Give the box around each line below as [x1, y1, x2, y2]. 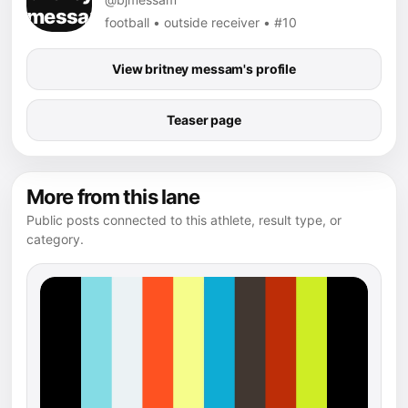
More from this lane [26, 184, 200, 209]
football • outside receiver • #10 [105, 14, 297, 30]
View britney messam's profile [112, 60, 296, 76]
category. [26, 230, 84, 247]
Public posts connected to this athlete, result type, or [26, 211, 342, 228]
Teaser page [167, 111, 241, 127]
